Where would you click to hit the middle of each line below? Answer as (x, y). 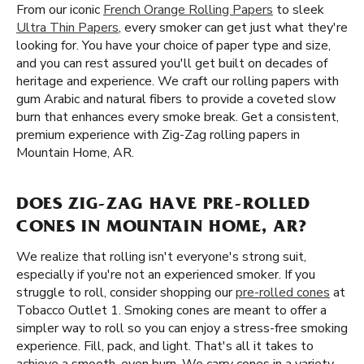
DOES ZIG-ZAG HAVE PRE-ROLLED (163, 206)
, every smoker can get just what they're (233, 28)
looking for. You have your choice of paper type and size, (173, 45)
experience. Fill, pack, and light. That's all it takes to (165, 346)
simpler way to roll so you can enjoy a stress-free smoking (182, 328)
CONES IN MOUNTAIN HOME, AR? (162, 228)
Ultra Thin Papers (67, 28)
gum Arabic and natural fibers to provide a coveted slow (176, 99)
